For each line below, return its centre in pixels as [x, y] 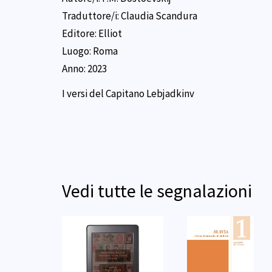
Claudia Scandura [159, 15]
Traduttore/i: [91, 15]
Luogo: [77, 51]
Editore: [80, 33]
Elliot [110, 33]
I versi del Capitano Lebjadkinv [128, 93]
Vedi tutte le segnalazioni [157, 191]
